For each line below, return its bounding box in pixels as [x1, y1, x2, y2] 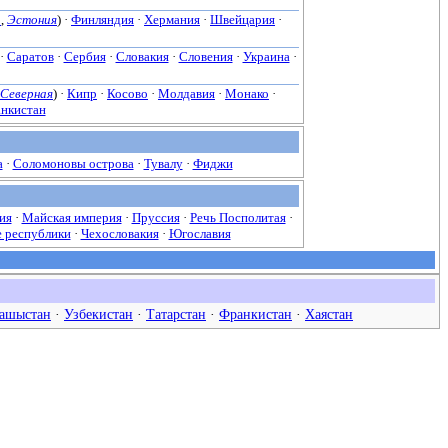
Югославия [168, 226, 231, 242]
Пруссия [131, 210, 180, 226]
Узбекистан [64, 306, 133, 323]
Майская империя [21, 210, 122, 226]
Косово [107, 86, 148, 102]
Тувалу [143, 156, 183, 172]
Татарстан [146, 306, 206, 323]
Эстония [7, 12, 57, 28]
